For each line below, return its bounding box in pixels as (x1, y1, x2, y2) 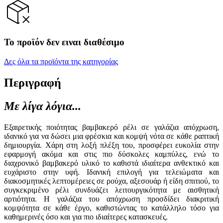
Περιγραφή (4, 76, 61, 90)
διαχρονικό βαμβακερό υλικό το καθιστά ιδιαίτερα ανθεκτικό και (4, 158, 219, 167)
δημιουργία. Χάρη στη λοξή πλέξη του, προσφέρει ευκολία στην (4, 140, 219, 149)
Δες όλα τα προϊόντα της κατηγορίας (4, 57, 118, 66)
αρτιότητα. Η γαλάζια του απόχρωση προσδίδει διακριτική (4, 194, 219, 203)
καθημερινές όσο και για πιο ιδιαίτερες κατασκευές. (4, 212, 168, 221)
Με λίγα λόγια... (4, 99, 81, 112)
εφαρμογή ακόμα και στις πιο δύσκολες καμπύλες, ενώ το (4, 149, 219, 158)
